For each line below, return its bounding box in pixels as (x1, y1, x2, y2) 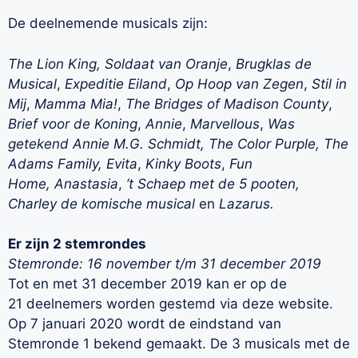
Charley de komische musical (8, 195, 199, 212)
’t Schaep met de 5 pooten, (126, 175, 300, 192)
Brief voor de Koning (8, 115, 137, 132)
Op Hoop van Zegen (175, 75, 304, 92)
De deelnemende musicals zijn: (8, 15, 208, 32)
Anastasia (54, 175, 118, 192)
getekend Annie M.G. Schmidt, (8, 135, 209, 152)
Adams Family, (8, 155, 106, 172)
